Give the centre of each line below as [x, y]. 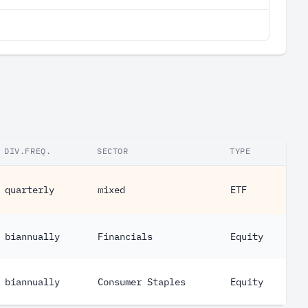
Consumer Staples [142, 282]
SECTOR [113, 151]
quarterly [30, 190]
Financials [125, 236]
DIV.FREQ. [28, 151]
